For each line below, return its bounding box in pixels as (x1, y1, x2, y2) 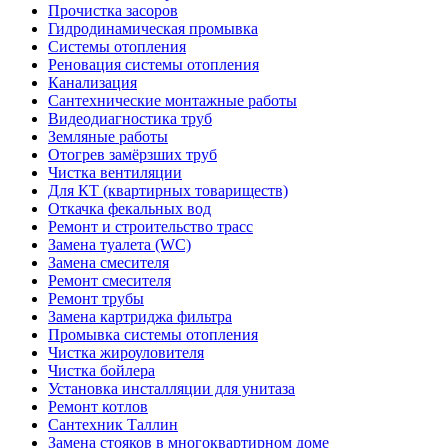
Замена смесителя (48, 253, 169, 271)
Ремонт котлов (48, 397, 148, 415)
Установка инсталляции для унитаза (48, 379, 295, 397)
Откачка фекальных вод (48, 199, 211, 217)
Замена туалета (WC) (48, 235, 191, 253)
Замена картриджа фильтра (48, 307, 232, 325)
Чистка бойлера (48, 361, 155, 379)
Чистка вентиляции (48, 163, 182, 181)
